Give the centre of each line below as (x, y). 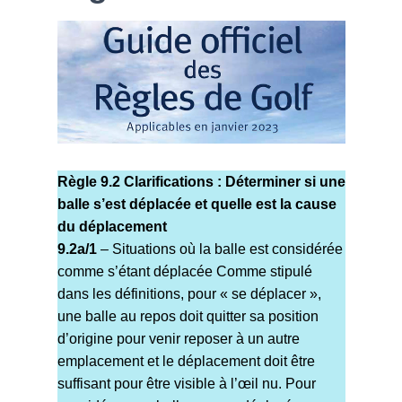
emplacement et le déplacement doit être (186, 362)
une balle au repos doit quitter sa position (188, 317)
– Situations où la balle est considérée (219, 249)
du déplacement (112, 227)
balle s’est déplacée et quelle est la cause (197, 205)
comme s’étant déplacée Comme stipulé (184, 272)
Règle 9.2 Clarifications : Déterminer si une (201, 182)
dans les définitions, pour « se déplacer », (189, 294)
